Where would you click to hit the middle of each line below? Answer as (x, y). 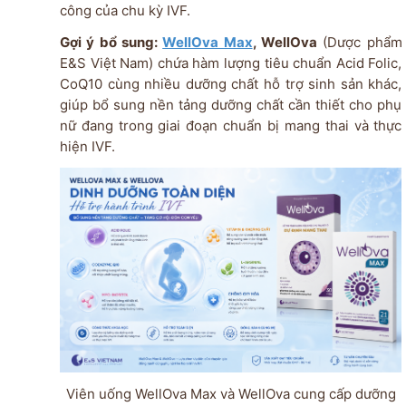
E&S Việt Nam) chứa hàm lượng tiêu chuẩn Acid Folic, (231, 63)
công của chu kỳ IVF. (125, 11)
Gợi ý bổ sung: (111, 43)
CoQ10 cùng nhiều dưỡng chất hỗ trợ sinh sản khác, (231, 84)
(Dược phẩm (359, 43)
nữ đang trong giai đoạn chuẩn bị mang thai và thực (231, 126)
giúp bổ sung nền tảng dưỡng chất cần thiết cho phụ (231, 105)
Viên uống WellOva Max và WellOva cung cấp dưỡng (231, 394)
